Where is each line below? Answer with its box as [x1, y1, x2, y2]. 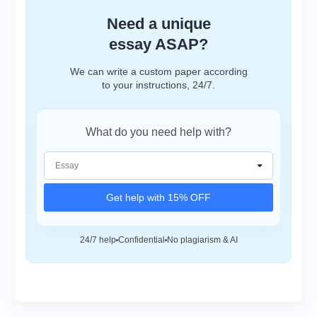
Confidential [117, 235, 165, 245]
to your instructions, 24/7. [102, 79, 215, 91]
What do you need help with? [86, 126, 231, 138]
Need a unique [106, 15, 211, 33]
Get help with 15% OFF [106, 192, 211, 203]
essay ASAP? [109, 35, 208, 53]
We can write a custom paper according [69, 66, 248, 77]
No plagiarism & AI [166, 235, 238, 245]
